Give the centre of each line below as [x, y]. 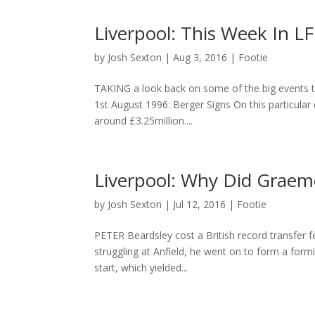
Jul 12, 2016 [200, 204]
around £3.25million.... [144, 120]
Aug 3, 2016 [200, 57]
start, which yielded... [141, 267]
